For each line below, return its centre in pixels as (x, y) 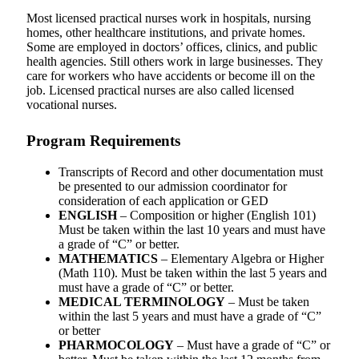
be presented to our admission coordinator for (173, 187)
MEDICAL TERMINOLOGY (142, 302)
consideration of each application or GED (163, 201)
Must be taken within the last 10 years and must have (192, 230)
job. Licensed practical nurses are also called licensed (160, 91)
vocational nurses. (72, 105)
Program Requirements (103, 141)
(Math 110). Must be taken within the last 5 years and (193, 273)
